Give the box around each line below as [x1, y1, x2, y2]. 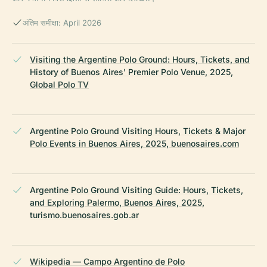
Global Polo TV [30, 79, 89, 90]
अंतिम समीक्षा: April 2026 [23, 18, 101, 28]
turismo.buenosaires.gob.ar [30, 210, 139, 221]
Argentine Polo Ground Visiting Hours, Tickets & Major [30, 126, 246, 136]
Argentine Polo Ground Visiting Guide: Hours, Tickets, [30, 185, 243, 195]
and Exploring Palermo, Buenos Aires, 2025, [30, 197, 204, 208]
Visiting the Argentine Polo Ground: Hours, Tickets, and [30, 54, 250, 65]
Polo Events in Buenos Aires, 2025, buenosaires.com [30, 138, 239, 149]
